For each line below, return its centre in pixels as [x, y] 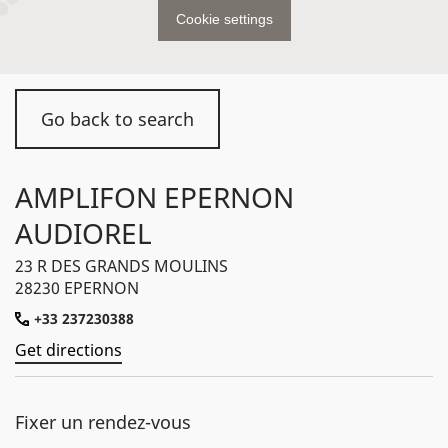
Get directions [68, 350]
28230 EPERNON [77, 288]
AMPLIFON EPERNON [154, 197]
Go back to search [117, 119]
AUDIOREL [83, 233]
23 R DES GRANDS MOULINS [121, 266]
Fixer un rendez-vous [103, 422]
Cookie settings [224, 19]
